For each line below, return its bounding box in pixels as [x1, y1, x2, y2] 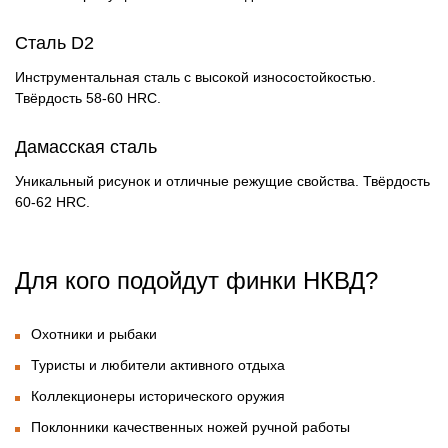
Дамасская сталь [15, 137, 157, 158]
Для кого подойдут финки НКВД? [15, 267, 378, 295]
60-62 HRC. [15, 194, 90, 211]
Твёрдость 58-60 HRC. [15, 90, 161, 107]
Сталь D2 [15, 33, 94, 54]
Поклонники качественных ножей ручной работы [31, 419, 350, 436]
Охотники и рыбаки [31, 326, 157, 343]
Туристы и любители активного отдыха [31, 357, 285, 374]
